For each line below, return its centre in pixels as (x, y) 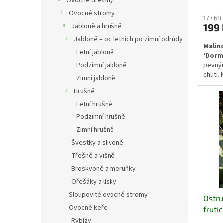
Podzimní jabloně (102, 65)
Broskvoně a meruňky (104, 169)
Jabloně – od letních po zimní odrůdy (128, 40)
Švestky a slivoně (97, 143)
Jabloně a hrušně (97, 27)
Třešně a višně (93, 156)
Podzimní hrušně (101, 117)
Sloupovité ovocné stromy (108, 195)
